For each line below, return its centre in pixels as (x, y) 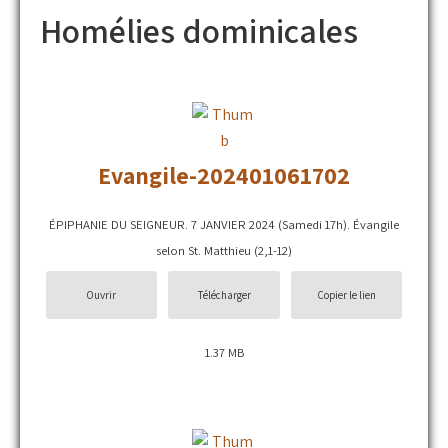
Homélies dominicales (199, 30)
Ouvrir (101, 294)
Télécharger (224, 294)
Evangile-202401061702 (224, 175)
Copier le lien (347, 294)
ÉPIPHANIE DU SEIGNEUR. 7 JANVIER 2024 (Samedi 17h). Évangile (224, 224)
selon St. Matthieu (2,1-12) (224, 250)
